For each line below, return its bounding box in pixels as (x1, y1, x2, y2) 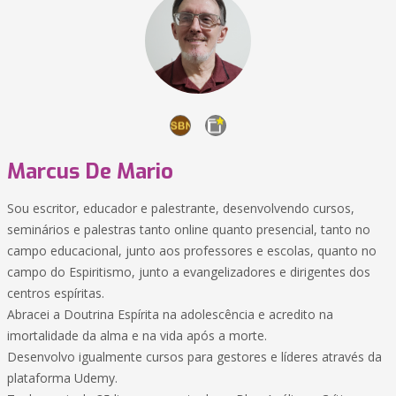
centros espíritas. (7, 285, 104, 301)
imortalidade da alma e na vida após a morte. (7, 327, 267, 344)
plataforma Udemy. (7, 369, 118, 386)
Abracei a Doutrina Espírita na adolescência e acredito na (7, 306, 333, 323)
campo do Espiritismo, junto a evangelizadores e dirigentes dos (7, 263, 370, 280)
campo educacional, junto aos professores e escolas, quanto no (7, 242, 377, 259)
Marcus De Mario (7, 157, 173, 186)
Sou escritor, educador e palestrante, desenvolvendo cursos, (7, 200, 354, 217)
